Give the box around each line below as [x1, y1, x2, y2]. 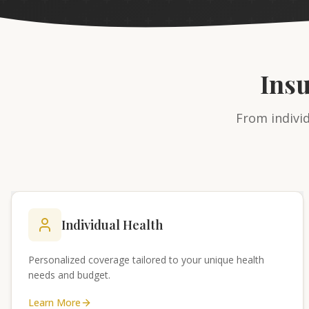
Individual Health [61, 217, 163, 233]
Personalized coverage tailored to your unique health [28, 253, 264, 266]
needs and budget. [28, 268, 110, 281]
